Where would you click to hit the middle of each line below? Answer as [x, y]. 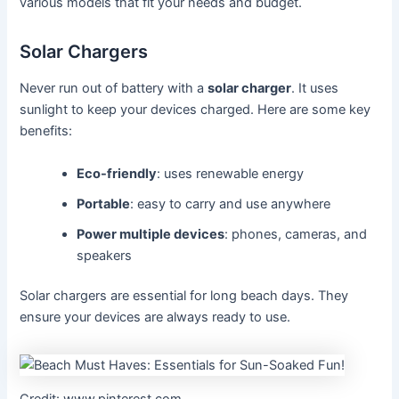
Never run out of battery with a [114, 89]
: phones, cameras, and [296, 234]
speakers [105, 255]
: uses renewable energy [231, 173]
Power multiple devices [151, 234]
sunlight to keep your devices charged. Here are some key [195, 110]
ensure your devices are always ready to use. [155, 318]
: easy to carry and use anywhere [231, 204]
